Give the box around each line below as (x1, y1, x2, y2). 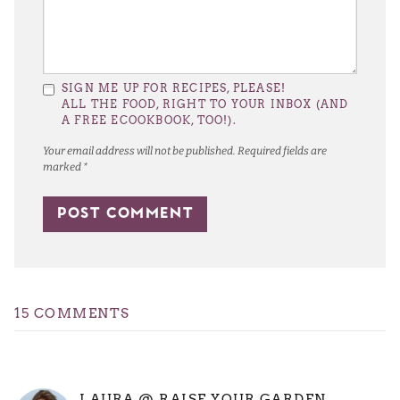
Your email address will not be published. (43, 145, 236, 158)
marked (43, 161, 83, 174)
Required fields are (237, 145, 327, 158)
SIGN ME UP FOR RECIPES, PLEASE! (62, 81, 287, 96)
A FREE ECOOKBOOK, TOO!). (62, 113, 237, 128)
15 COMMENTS (14, 305, 130, 322)
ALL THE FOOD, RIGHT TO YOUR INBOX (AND (62, 97, 349, 112)
